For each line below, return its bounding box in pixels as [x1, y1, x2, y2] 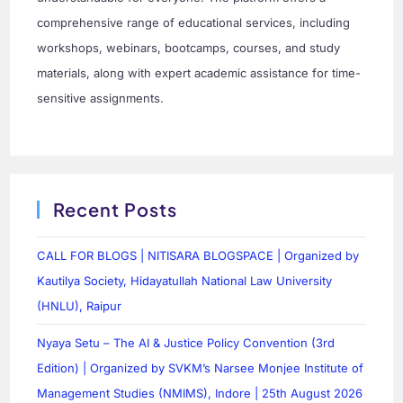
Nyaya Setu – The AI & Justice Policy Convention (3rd [37, 336, 336, 351]
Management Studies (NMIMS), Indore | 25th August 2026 [37, 386, 363, 401]
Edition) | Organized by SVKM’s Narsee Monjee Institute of [37, 361, 364, 376]
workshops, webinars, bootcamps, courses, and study [37, 40, 341, 56]
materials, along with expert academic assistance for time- [37, 66, 362, 81]
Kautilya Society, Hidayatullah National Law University [37, 273, 333, 289]
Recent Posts [53, 198, 178, 221]
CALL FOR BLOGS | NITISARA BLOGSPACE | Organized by [37, 248, 360, 264]
